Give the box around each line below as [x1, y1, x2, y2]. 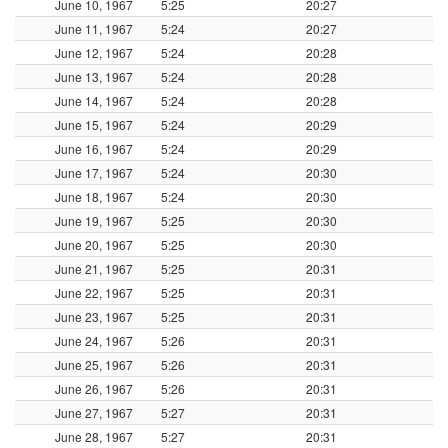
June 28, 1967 [55, 428, 133, 446]
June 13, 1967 [55, 68, 133, 86]
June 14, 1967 [55, 92, 133, 110]
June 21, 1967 [55, 260, 133, 278]
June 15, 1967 [55, 116, 133, 134]
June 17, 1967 [55, 164, 133, 182]
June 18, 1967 [55, 188, 133, 206]
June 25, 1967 [55, 356, 133, 374]
